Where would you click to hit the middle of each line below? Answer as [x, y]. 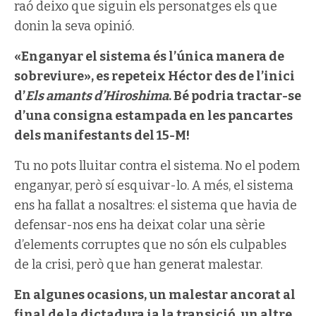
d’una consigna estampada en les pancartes [153, 115]
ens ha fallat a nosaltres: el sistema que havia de [156, 205]
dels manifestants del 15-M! [102, 135]
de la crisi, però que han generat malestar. [138, 264]
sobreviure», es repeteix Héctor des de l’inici [154, 76]
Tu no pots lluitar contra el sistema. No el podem [157, 165]
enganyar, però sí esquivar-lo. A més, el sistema [154, 185]
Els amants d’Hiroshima [97, 96]
